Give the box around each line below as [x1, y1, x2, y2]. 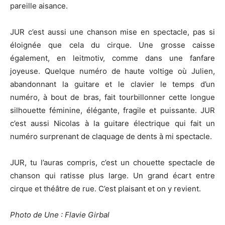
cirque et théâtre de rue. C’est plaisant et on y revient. [10, 184, 201, 193]
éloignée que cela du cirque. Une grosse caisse [10, 40, 215, 50]
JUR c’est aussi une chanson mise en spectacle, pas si [10, 27, 215, 37]
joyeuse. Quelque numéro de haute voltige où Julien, [10, 66, 215, 76]
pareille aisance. [10, 1, 68, 11]
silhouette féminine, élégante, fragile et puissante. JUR [10, 105, 215, 115]
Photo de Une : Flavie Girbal [10, 210, 109, 219]
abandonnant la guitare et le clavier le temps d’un [10, 79, 215, 89]
